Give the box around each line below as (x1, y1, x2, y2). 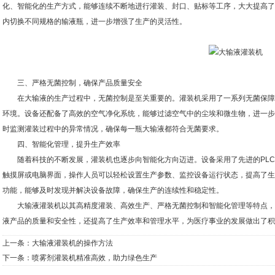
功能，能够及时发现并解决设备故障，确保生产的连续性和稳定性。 (2, 186, 223, 195)
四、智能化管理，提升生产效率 (2, 140, 120, 149)
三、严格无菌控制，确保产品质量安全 (2, 79, 142, 87)
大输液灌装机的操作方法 (32, 239, 113, 247)
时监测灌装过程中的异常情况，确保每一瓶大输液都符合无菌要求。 (2, 125, 223, 133)
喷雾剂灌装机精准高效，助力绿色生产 (32, 254, 157, 262)
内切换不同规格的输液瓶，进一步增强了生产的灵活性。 (2, 17, 187, 26)
